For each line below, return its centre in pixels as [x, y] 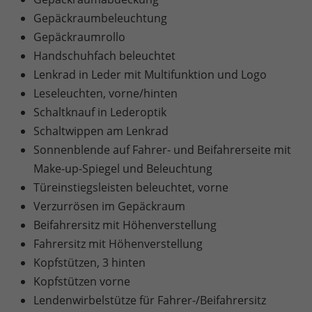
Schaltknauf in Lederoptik [100, 112]
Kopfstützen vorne [82, 281]
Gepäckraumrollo [79, 37]
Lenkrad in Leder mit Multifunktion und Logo [150, 74]
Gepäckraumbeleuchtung [100, 18]
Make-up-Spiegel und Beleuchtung [123, 168]
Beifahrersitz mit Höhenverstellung [125, 225]
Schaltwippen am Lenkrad [101, 131]
